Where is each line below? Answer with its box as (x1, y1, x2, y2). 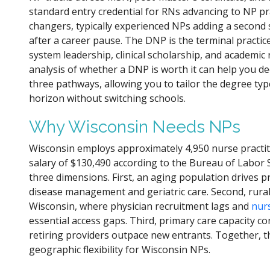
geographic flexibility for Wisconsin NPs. (29, 242, 210, 256)
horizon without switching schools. (29, 91, 186, 105)
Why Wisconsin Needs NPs (29, 116, 241, 137)
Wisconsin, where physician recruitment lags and (29, 199, 251, 213)
